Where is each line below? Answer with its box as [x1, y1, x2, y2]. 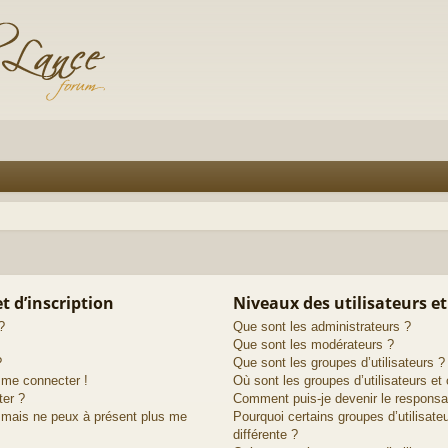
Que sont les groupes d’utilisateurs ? [232, 354, 445, 370]
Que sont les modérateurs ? [232, 336, 394, 352]
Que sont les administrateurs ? [232, 318, 411, 334]
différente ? [232, 426, 298, 442]
